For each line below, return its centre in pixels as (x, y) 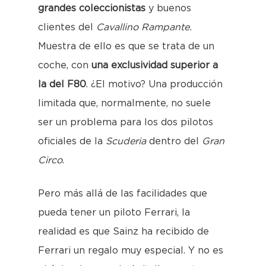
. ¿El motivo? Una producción (154, 85)
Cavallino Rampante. (144, 28)
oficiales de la (72, 142)
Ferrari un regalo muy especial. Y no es (131, 251)
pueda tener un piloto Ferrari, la (114, 213)
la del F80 (62, 85)
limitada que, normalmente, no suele (124, 104)
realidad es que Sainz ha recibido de (123, 232)
